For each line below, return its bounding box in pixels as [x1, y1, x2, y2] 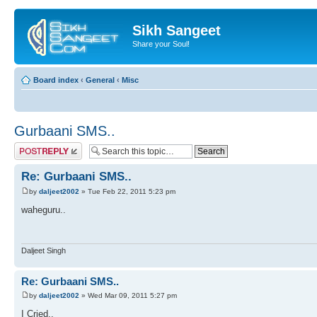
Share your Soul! [132, 40, 190, 48]
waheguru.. [21, 204, 66, 215]
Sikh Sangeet [132, 23, 221, 38]
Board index [33, 75, 79, 84]
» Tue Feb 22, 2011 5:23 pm [79, 187, 175, 195]
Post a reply [14, 142, 55, 151]
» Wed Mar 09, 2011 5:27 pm [79, 291, 177, 299]
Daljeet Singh [21, 246, 66, 255]
